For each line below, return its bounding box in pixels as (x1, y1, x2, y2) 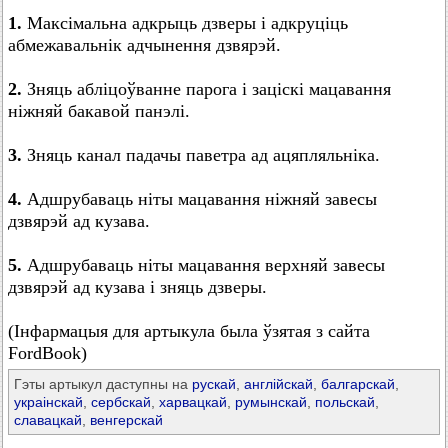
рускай (192, 376, 236, 392)
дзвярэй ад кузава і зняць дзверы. (8, 277, 267, 297)
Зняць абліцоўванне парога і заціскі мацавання (22, 79, 391, 99)
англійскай (244, 376, 313, 392)
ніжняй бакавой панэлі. (8, 101, 190, 121)
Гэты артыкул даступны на (14, 376, 192, 392)
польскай (315, 394, 375, 410)
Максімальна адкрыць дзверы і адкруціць (22, 13, 348, 33)
